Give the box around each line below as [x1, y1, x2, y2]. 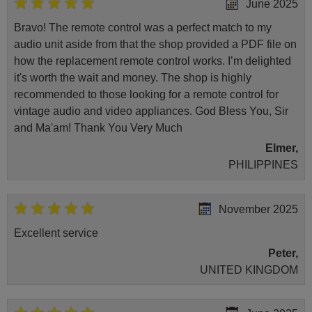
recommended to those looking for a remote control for [13, 88, 279, 101]
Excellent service [13, 226, 98, 239]
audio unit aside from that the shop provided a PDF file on [13, 38, 297, 51]
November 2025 [219, 203, 299, 215]
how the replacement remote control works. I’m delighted [13, 55, 291, 68]
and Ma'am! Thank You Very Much [13, 122, 182, 134]
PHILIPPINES [228, 159, 299, 171]
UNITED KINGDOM [200, 263, 299, 276]
